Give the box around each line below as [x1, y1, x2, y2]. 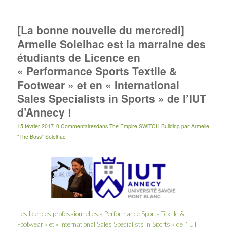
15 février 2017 [17, 122, 54, 130]
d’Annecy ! [17, 104, 71, 120]
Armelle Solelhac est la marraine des [17, 35, 206, 51]
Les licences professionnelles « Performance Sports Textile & [17, 209, 184, 218]
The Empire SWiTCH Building [109, 122, 180, 130]
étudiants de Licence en [17, 49, 140, 65]
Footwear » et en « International [17, 77, 179, 92]
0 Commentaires [56, 122, 96, 130]
